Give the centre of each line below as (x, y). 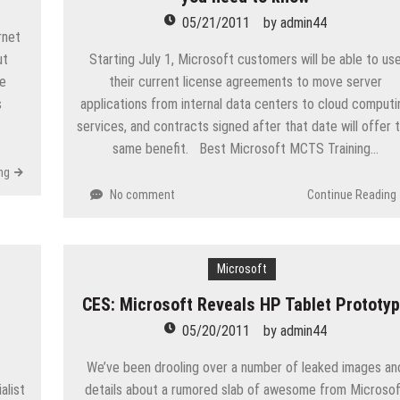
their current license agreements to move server (245, 81)
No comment (143, 194)
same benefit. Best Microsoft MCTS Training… (245, 148)
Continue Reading (351, 194)
